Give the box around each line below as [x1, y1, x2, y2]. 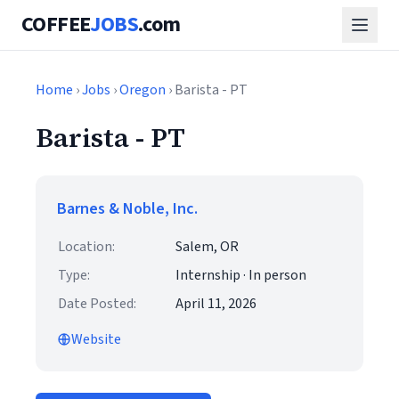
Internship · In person [175, 265, 306, 285]
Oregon [119, 80, 166, 100]
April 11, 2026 [175, 294, 256, 313]
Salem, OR [175, 237, 239, 256]
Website [71, 330, 121, 349]
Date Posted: [58, 294, 136, 313]
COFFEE [21, 9, 91, 40]
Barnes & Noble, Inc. [57, 198, 198, 220]
